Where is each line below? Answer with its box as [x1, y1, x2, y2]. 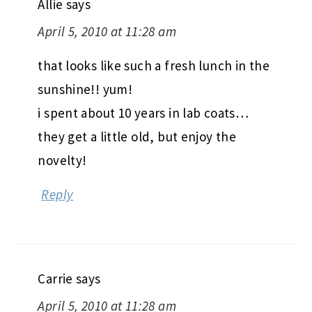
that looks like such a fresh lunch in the [38, 57, 270, 75]
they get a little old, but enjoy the [38, 128, 237, 146]
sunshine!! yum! [38, 81, 133, 98]
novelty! [38, 152, 87, 169]
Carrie [38, 270, 73, 288]
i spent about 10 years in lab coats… [38, 104, 249, 122]
